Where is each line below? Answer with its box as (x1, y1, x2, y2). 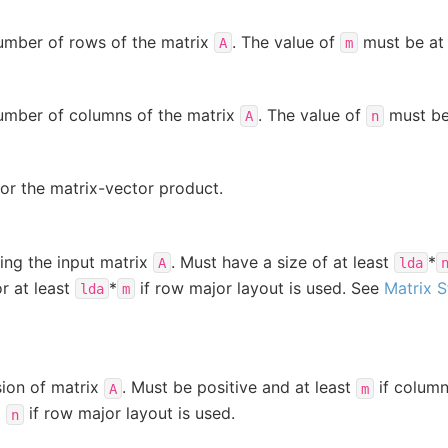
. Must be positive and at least (121, 377, 356, 398)
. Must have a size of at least (170, 251, 394, 272)
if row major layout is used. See (134, 277, 384, 298)
